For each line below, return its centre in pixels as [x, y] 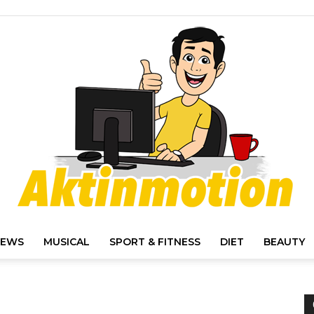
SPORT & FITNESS [155, 242]
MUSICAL [67, 242]
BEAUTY [284, 242]
